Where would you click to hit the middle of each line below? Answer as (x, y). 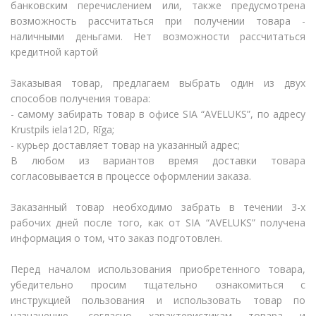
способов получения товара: (80, 98)
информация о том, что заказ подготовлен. (116, 238)
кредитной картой (54, 51)
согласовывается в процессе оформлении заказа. (131, 176)
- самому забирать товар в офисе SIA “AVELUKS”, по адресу (158, 114)
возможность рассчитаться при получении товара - (158, 20)
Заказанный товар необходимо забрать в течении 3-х (158, 207)
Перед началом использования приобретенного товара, (158, 269)
